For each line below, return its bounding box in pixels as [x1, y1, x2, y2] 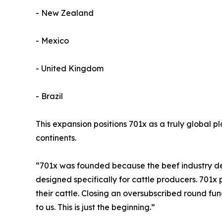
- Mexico [36, 36, 69, 46]
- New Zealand [36, 8, 94, 18]
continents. [36, 133, 76, 143]
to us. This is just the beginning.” [36, 202, 155, 213]
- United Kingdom [36, 63, 104, 74]
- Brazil [36, 91, 63, 102]
